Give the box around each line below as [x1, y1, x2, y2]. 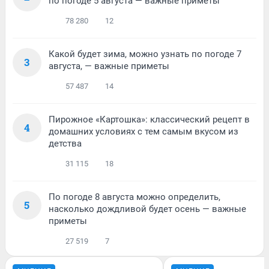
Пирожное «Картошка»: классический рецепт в [49, 113, 250, 125]
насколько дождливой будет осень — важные [49, 203, 246, 214]
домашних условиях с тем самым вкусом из [49, 125, 238, 137]
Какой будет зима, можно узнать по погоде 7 [49, 48, 241, 59]
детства [49, 138, 82, 149]
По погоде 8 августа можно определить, [49, 191, 220, 202]
